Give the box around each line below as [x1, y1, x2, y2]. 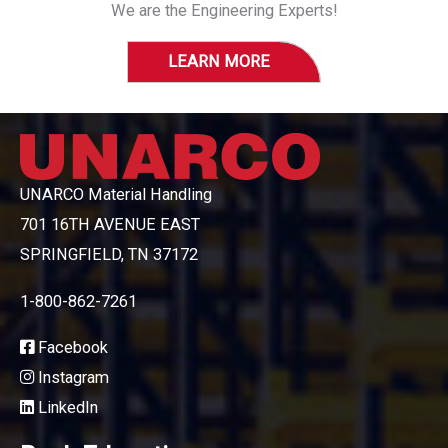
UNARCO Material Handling [20, 185, 212, 205]
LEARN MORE [168, 52, 270, 72]
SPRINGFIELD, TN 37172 [20, 245, 198, 265]
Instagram [34, 368, 109, 388]
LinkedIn [34, 398, 98, 418]
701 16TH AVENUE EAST [20, 215, 200, 235]
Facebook [34, 338, 108, 358]
